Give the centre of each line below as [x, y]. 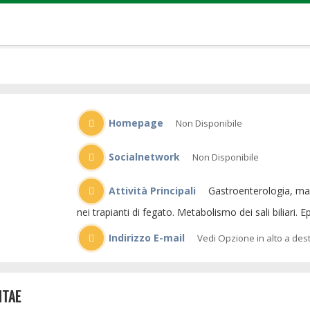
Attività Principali [151, 191]
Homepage [134, 123]
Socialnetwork [143, 157]
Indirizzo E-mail [145, 238]
